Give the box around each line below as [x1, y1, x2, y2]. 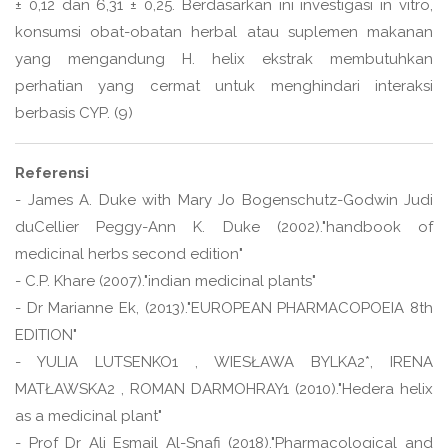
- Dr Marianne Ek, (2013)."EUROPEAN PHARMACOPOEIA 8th [15, 299, 433, 318]
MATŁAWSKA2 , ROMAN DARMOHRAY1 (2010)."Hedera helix [15, 380, 433, 399]
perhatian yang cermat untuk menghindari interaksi [15, 77, 433, 96]
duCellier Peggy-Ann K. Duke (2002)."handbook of [15, 218, 433, 237]
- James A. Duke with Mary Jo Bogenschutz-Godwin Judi [15, 191, 433, 210]
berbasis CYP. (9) [15, 104, 133, 123]
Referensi [15, 164, 89, 183]
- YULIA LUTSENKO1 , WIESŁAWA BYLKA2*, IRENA [15, 353, 433, 372]
